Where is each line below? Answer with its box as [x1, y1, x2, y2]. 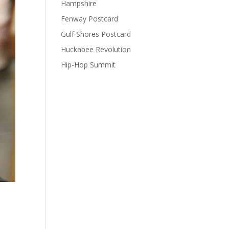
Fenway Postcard [61, 14, 119, 24]
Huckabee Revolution [61, 44, 131, 54]
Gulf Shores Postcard [61, 29, 131, 39]
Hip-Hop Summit [61, 60, 116, 70]
